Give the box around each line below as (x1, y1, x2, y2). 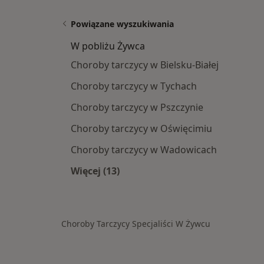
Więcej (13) (71, 164, 120, 178)
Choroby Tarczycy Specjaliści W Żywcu (61, 218, 210, 230)
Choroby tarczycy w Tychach (71, 80, 197, 93)
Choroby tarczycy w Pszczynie (71, 101, 203, 114)
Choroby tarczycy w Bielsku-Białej (71, 58, 219, 72)
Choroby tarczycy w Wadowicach (71, 143, 217, 157)
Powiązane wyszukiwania (71, 18, 174, 30)
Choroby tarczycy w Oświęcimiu (71, 122, 212, 136)
